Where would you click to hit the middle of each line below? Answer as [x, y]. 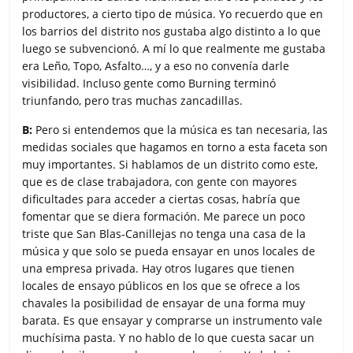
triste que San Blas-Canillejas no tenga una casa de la [164, 233]
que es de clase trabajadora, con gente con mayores [160, 181]
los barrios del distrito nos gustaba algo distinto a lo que [172, 31]
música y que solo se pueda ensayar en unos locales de [169, 251]
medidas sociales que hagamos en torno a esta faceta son [175, 147]
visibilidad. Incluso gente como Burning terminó [149, 83]
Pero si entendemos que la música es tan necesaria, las [180, 129]
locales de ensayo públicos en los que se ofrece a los [162, 285]
